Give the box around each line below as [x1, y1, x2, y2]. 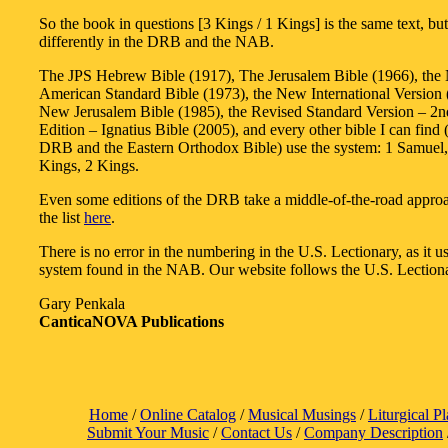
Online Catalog [140, 406, 236, 423]
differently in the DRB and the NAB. [39, 33, 274, 51]
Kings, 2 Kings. [39, 157, 139, 175]
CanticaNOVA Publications [39, 313, 224, 331]
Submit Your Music [87, 424, 209, 441]
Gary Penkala [39, 295, 125, 313]
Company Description [304, 424, 443, 441]
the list [39, 209, 84, 227]
